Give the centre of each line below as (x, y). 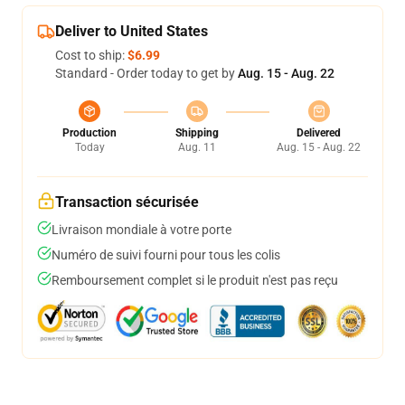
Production (89, 133)
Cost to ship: (91, 55)
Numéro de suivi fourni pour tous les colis (166, 255)
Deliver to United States (132, 31)
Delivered (319, 133)
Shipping (197, 133)
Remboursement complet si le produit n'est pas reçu (195, 280)
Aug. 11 (197, 147)
